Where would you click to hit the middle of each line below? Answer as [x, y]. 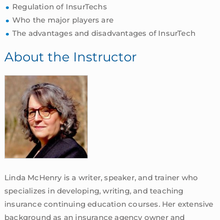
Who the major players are [63, 20]
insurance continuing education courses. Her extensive [109, 204]
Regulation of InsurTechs [59, 7]
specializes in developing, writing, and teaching [94, 191]
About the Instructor [70, 57]
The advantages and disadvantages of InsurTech [104, 33]
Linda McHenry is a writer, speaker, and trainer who [101, 178]
